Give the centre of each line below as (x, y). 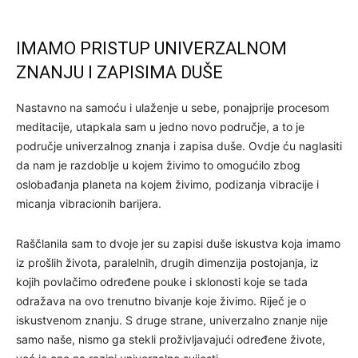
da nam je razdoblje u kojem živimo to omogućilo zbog (158, 165)
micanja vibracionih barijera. (89, 203)
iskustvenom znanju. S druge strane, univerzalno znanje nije (172, 320)
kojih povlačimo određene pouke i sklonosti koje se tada (162, 281)
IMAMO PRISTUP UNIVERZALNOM (151, 48)
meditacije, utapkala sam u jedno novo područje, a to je (160, 126)
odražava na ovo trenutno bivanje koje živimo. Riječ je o (161, 300)
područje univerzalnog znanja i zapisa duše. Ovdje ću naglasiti (179, 145)
